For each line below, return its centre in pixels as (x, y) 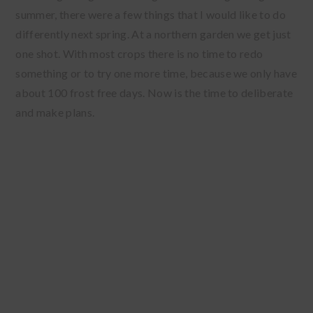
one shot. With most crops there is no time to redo (139, 54)
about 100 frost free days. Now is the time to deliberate (154, 93)
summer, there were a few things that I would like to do (151, 15)
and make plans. (55, 112)
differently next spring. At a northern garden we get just (153, 34)
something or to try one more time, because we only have (156, 73)
